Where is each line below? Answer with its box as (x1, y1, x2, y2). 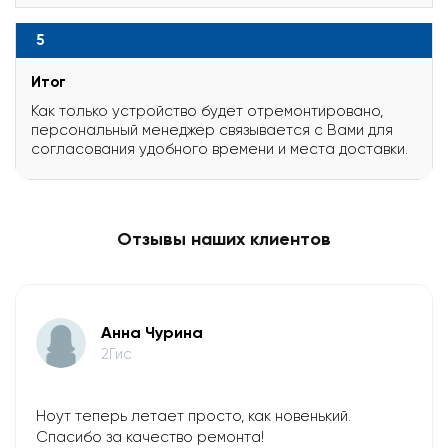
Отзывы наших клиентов (117, 227, 331, 250)
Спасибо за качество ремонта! (36, 427, 264, 446)
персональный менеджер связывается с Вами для (31, 120, 393, 139)
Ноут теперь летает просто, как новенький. (36, 406, 351, 425)
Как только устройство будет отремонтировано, (31, 101, 383, 120)
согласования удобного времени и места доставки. (31, 139, 408, 158)
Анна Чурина (101, 322, 203, 342)
